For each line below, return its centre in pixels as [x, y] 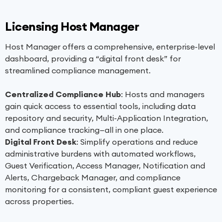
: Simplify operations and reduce [137, 142]
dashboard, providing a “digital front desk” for [93, 59]
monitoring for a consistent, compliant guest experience [111, 190]
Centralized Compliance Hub [63, 94]
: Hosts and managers [163, 94]
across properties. [39, 201]
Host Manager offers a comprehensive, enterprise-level [110, 47]
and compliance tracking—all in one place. [84, 130]
